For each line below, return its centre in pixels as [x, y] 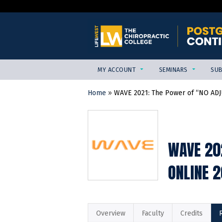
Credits [192, 214]
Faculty [153, 214]
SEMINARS [173, 70]
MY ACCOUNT [117, 70]
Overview [111, 214]
